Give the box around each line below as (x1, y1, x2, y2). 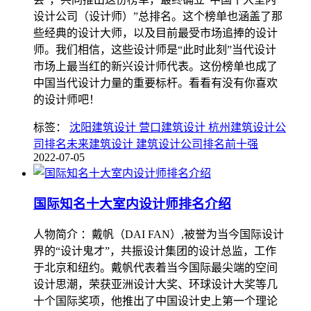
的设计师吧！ (33, 93, 100, 106)
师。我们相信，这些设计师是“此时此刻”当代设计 (33, 43, 276, 56)
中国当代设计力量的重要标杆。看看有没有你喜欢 (33, 76, 278, 89)
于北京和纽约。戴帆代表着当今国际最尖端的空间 (33, 262, 278, 274)
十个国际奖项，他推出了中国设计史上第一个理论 (33, 295, 278, 308)
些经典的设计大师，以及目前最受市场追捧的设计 (33, 26, 278, 39)
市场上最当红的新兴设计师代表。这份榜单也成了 (33, 60, 278, 72)
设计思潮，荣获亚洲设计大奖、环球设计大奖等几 (33, 278, 278, 291)
